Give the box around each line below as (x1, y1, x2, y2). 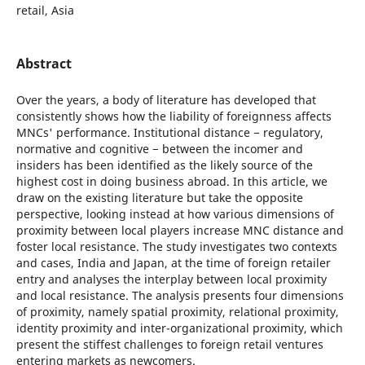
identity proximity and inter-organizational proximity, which (15, 320, 343, 336)
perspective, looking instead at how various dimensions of (15, 206, 334, 222)
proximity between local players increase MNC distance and (15, 222, 344, 238)
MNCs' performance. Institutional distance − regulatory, (15, 125, 323, 140)
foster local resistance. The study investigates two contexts (15, 239, 337, 254)
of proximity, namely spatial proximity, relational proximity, (15, 304, 339, 319)
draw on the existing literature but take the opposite (15, 190, 303, 205)
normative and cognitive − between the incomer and (15, 141, 303, 156)
